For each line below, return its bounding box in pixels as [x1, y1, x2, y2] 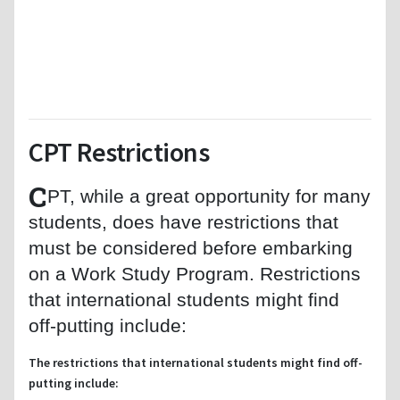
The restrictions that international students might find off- [29, 354, 362, 371]
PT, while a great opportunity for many [47, 185, 371, 206]
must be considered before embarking [29, 237, 353, 258]
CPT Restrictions [29, 134, 210, 169]
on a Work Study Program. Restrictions [29, 262, 361, 284]
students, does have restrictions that [29, 211, 338, 232]
